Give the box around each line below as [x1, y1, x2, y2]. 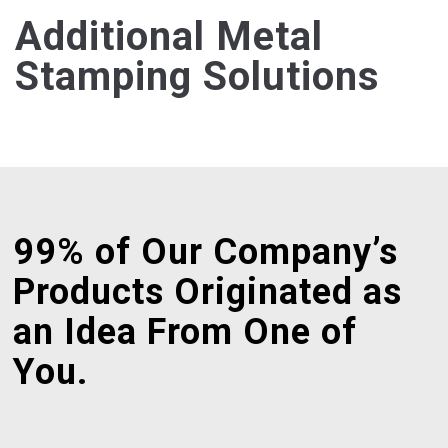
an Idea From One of [13, 311, 358, 353]
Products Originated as [13, 271, 403, 313]
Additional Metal [15, 13, 323, 60]
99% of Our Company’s [13, 231, 399, 273]
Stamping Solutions [15, 53, 380, 100]
